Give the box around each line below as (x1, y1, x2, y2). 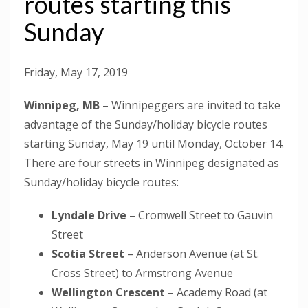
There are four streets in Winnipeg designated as (24, 155, 279, 171)
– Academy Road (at (165, 285, 267, 300)
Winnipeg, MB (24, 98, 100, 113)
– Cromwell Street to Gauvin (126, 208, 273, 223)
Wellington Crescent (52, 285, 165, 300)
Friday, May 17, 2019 (24, 65, 128, 80)
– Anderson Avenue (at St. (124, 246, 259, 262)
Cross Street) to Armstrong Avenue (52, 265, 233, 281)
